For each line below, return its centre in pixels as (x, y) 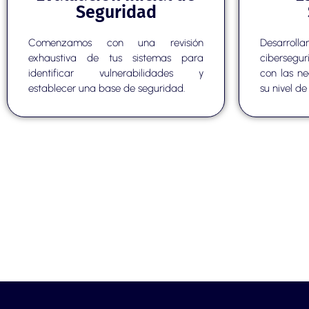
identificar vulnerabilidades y (116, 73)
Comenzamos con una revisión (116, 43)
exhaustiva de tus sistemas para (116, 58)
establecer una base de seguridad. (107, 89)
